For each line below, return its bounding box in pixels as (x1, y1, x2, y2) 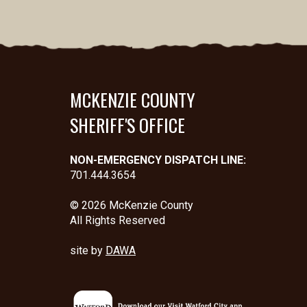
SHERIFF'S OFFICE (70, 112, 185, 138)
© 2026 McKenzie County (70, 199, 193, 212)
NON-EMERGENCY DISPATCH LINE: (70, 153, 246, 167)
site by (70, 244, 106, 257)
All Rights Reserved (70, 214, 165, 227)
